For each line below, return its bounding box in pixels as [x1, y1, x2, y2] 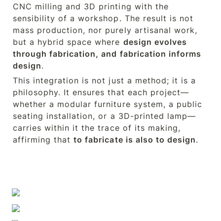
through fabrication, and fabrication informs [13, 49, 201, 59]
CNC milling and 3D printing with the [13, 1, 169, 11]
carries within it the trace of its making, [13, 123, 181, 133]
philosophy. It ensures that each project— [13, 87, 189, 97]
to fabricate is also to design [74, 135, 196, 145]
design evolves [123, 37, 187, 47]
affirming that [13, 135, 74, 145]
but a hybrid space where [13, 37, 123, 47]
